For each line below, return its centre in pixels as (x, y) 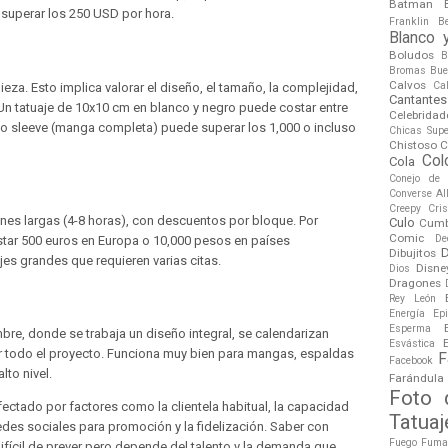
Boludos (411, 54)
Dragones (415, 282)
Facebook (411, 360)
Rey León (412, 298)
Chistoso (413, 144)
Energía (407, 313)
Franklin (409, 21)
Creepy (405, 208)
